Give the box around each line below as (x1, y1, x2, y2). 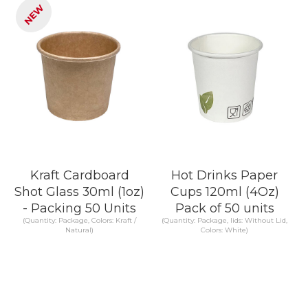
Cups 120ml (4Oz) (170, 184, 279, 199)
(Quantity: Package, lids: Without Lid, (162, 216, 287, 225)
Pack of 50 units (175, 201, 274, 215)
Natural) (65, 225, 93, 234)
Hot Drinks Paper (171, 168, 278, 182)
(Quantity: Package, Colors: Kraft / (23, 216, 136, 225)
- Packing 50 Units (23, 201, 136, 215)
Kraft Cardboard (30, 168, 129, 182)
